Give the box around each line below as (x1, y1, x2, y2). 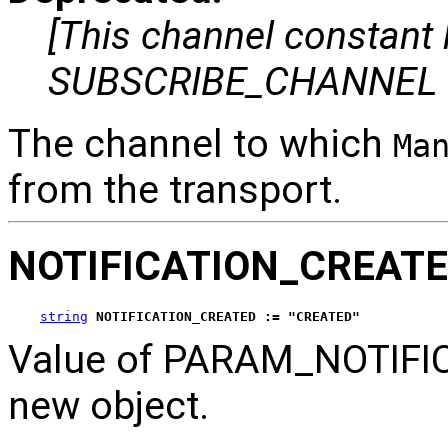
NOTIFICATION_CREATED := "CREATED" (96, 308, 360, 324)
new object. (8, 382, 209, 429)
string (40, 308, 88, 324)
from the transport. (8, 167, 342, 214)
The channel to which (8, 121, 393, 168)
